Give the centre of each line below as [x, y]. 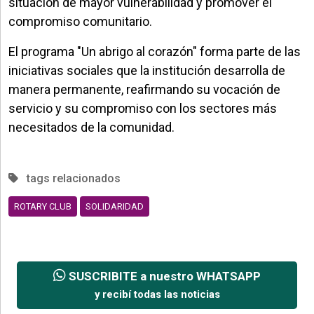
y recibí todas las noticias [157, 294]
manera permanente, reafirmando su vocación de [144, 89]
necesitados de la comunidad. [91, 127]
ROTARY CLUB [43, 206]
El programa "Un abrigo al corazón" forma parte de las [155, 51]
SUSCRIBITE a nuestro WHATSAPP [163, 276]
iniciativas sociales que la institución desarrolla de [147, 70]
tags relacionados [69, 178]
